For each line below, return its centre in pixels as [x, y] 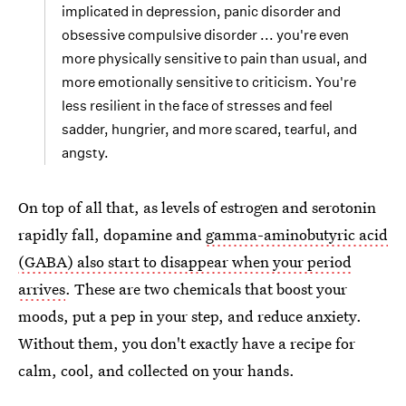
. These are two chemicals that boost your [206, 288]
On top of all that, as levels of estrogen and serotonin [197, 207]
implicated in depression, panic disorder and [201, 11]
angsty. [85, 152]
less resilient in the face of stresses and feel [197, 105]
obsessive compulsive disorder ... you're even [205, 34]
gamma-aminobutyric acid [297, 234]
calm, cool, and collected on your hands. [156, 370]
